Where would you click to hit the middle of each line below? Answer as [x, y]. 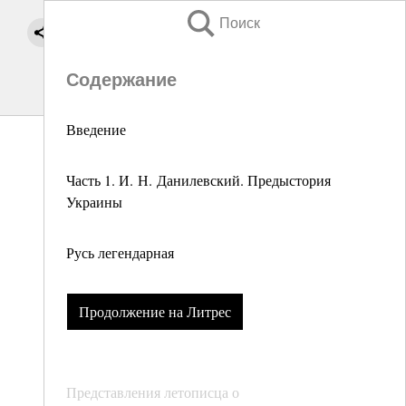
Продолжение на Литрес [155, 312]
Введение [96, 129]
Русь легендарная [120, 252]
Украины [94, 202]
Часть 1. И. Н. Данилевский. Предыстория [198, 180]
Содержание [121, 80]
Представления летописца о [153, 392]
